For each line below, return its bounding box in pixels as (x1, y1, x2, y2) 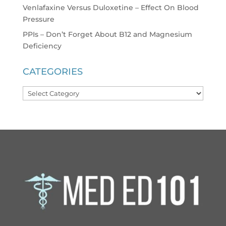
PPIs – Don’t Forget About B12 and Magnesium (22, 29, 192, 39)
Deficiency (22, 41, 62, 50)
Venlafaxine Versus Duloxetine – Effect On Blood (22, 3, 199, 12)
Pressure (22, 14, 54, 24)
